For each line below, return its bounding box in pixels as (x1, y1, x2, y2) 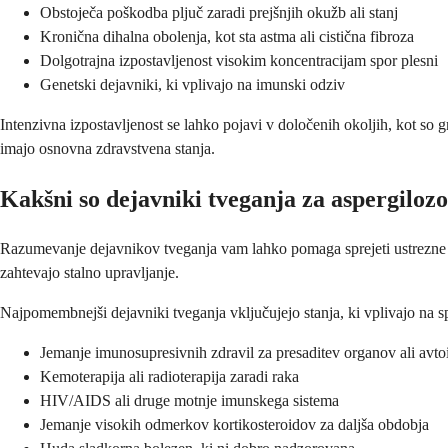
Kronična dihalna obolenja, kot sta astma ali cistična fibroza (40, 28, 414, 46)
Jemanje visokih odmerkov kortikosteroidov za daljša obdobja (40, 416, 429, 434)
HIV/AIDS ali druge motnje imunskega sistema (40, 392, 339, 410)
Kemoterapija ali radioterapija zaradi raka (40, 368, 299, 386)
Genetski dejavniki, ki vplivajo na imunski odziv (40, 76, 345, 94)
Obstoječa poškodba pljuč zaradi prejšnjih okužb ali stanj (40, 4, 398, 22)
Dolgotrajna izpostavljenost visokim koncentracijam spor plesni (40, 52, 438, 70)
